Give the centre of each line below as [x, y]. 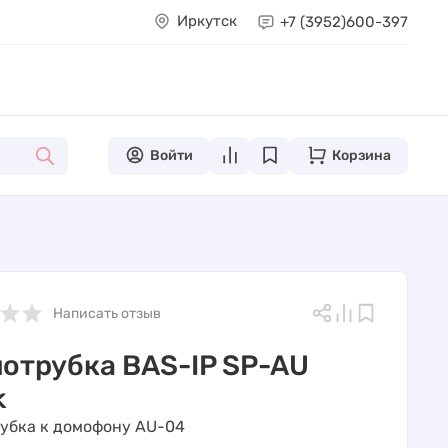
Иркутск [206, 21]
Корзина [361, 155]
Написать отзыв [107, 313]
